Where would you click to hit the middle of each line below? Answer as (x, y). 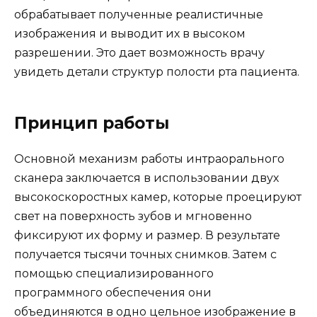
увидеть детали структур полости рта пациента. (157, 72)
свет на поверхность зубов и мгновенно (133, 217)
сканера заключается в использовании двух (146, 178)
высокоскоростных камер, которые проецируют (158, 197)
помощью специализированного (114, 274)
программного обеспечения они (113, 293)
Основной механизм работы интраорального (149, 159)
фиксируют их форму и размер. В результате (147, 236)
